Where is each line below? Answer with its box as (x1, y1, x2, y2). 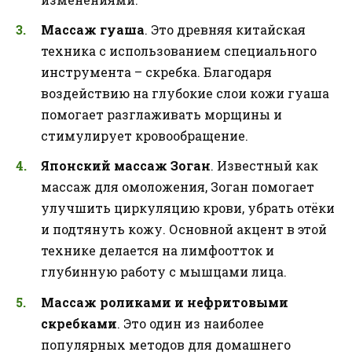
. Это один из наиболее (117, 314, 264, 332)
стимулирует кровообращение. (41, 127, 248, 145)
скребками (41, 314, 117, 332)
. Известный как (211, 157, 318, 174)
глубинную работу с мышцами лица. (41, 263, 287, 280)
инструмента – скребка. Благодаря (41, 64, 272, 81)
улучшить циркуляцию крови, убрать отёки (41, 200, 335, 217)
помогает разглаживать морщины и (41, 106, 282, 123)
